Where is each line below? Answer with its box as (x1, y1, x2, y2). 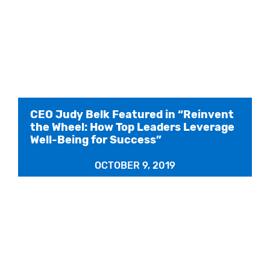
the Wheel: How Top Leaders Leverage (30, 121, 234, 134)
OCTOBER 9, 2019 (95, 160, 175, 172)
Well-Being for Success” (30, 133, 162, 147)
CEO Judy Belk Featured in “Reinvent (30, 108, 234, 122)
